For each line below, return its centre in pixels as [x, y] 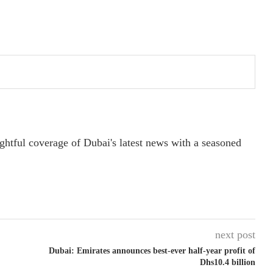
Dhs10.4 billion [227, 262]
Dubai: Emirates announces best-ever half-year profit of [152, 250]
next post [235, 234]
